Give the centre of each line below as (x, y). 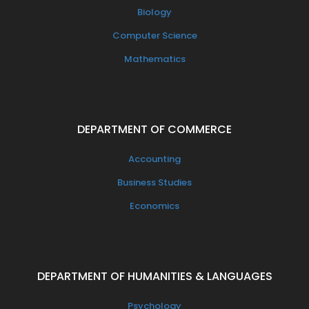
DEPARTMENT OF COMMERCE (154, 130)
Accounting (154, 159)
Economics (154, 206)
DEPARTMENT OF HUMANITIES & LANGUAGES (154, 277)
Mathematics (154, 59)
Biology (154, 12)
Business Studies (154, 183)
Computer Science (154, 36)
